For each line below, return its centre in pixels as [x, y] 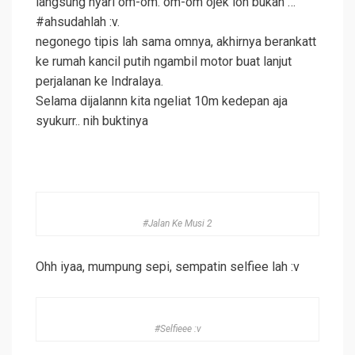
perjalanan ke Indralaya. [99, 82]
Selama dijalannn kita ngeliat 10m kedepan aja [162, 101]
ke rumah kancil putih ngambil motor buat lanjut [164, 62]
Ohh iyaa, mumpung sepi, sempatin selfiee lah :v [168, 267]
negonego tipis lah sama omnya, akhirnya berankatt [176, 42]
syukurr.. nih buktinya [92, 121]
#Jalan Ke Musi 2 [177, 224]
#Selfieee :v [177, 329]
